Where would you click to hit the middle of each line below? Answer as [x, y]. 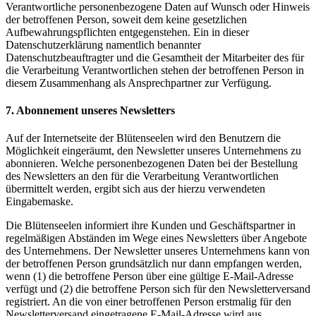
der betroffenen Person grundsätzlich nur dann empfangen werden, [154, 264]
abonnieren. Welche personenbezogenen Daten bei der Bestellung [152, 164]
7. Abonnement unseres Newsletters [90, 110]
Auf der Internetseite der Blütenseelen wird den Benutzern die [143, 138]
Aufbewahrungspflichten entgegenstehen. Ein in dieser [127, 32]
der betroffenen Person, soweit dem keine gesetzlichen [126, 19]
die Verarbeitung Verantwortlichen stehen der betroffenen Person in [155, 70]
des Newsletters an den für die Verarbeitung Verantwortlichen [142, 176]
